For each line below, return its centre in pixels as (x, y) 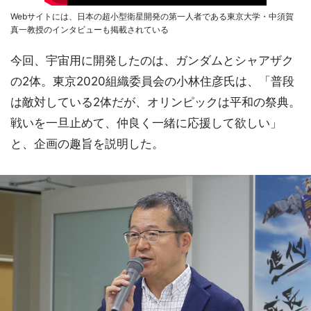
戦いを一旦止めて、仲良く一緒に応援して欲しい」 (146, 123)
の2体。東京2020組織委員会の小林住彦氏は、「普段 (152, 82)
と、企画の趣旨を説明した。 (87, 144)
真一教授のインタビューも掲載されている (90, 30)
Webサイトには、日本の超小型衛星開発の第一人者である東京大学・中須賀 (152, 17)
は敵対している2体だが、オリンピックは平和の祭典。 (155, 102)
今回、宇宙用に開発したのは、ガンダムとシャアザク (152, 61)
